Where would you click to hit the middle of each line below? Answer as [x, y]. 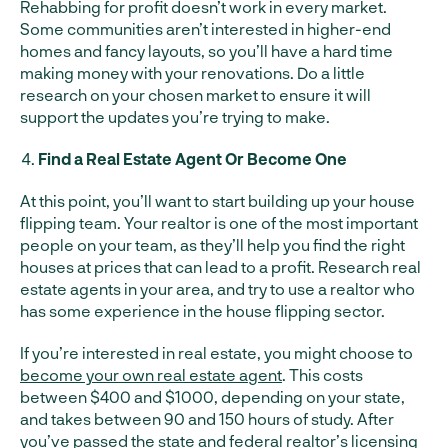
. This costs [322, 374]
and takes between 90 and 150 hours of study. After [207, 418]
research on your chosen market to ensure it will [195, 94]
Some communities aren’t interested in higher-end [205, 28]
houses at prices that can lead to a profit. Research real [220, 266]
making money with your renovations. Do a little [192, 72]
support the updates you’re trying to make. [175, 116]
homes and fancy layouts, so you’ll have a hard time [206, 50]
